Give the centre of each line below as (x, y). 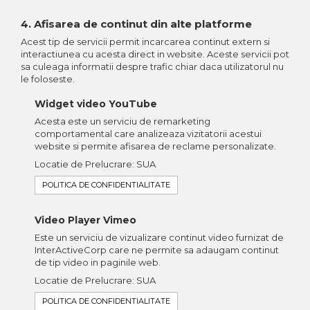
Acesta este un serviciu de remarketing (122, 121)
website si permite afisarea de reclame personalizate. (155, 146)
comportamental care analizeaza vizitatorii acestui (148, 133)
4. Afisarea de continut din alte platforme (136, 24)
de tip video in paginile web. (98, 262)
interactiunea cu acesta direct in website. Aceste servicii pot (155, 54)
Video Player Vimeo (85, 220)
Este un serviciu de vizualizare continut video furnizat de (159, 237)
